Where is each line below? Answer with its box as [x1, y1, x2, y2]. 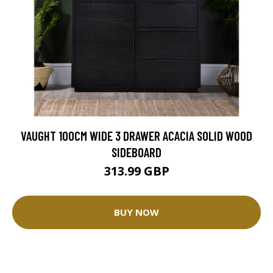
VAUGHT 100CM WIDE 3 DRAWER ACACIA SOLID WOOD [21, 127, 252, 143]
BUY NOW [114, 206, 159, 219]
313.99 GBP [104, 162, 169, 179]
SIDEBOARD [112, 144, 161, 160]
